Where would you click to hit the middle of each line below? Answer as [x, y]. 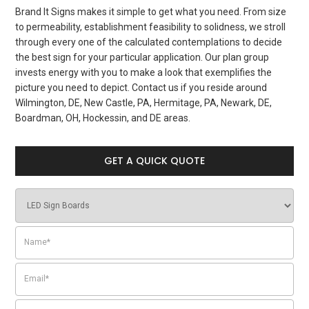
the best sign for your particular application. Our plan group [142, 58]
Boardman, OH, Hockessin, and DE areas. [104, 118]
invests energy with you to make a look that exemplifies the [144, 73]
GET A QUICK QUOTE [154, 161]
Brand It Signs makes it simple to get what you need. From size [151, 12]
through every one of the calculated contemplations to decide [149, 42]
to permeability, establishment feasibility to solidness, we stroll [151, 27]
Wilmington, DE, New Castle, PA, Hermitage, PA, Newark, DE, [144, 103]
